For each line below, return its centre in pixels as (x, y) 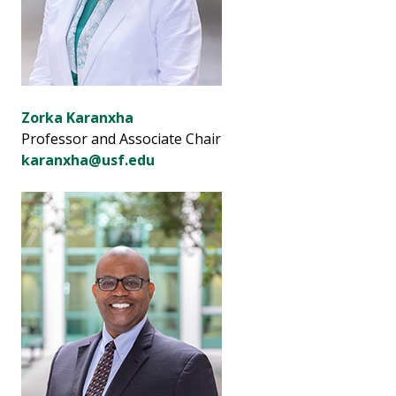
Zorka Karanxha (77, 118)
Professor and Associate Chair (121, 139)
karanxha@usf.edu (88, 160)
